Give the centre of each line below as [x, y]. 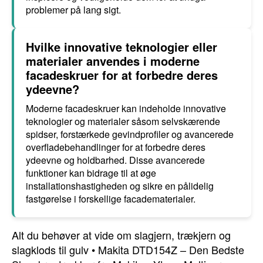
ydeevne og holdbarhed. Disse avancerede [115, 160]
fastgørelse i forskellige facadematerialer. [111, 199]
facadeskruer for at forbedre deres [122, 75]
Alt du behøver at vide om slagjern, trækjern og [121, 235]
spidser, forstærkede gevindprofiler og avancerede [130, 134]
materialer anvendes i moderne [113, 61]
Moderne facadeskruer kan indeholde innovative [126, 108]
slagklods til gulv [50, 249]
